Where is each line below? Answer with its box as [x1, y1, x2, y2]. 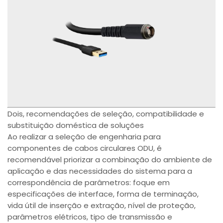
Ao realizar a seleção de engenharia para [7, 131, 161, 142]
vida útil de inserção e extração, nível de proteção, [7, 200, 196, 211]
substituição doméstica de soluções [7, 119, 144, 130]
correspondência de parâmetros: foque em [7, 177, 170, 188]
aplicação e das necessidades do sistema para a [7, 165, 193, 176]
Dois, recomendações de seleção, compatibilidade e [7, 108, 205, 119]
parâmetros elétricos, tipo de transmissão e [7, 211, 173, 222]
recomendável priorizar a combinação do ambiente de [7, 154, 213, 165]
